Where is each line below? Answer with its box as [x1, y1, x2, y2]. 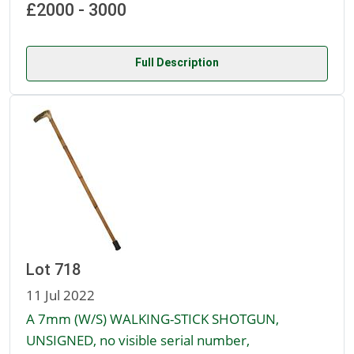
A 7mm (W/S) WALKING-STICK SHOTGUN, [26, 309, 279, 329]
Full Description [135, 56, 219, 70]
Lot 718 [26, 260, 81, 280]
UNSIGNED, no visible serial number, [26, 330, 250, 350]
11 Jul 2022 [26, 285, 95, 305]
